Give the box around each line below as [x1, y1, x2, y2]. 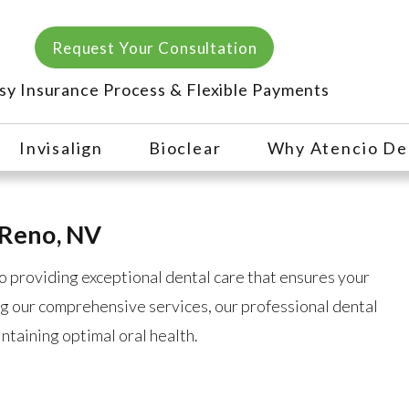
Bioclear [149, 138, 222, 158]
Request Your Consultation [52, 37, 257, 58]
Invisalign [19, 138, 104, 158]
